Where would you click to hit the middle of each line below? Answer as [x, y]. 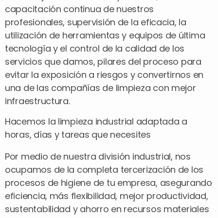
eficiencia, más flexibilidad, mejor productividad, [107, 196]
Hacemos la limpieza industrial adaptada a [96, 121]
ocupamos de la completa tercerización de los [104, 169]
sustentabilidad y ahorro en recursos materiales [107, 209]
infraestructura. [37, 101]
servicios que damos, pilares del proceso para [103, 61]
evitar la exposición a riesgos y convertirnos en [104, 74]
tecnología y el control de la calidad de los [95, 48]
